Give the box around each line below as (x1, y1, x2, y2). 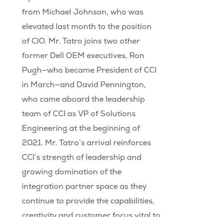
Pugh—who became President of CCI (21, 65, 156, 76)
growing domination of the (21, 167, 122, 177)
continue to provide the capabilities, (21, 196, 155, 206)
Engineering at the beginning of (21, 123, 140, 134)
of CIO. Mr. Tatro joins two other (21, 36, 140, 46)
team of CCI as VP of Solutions (21, 108, 136, 119)
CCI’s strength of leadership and (21, 152, 141, 163)
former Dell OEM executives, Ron (21, 50, 144, 61)
